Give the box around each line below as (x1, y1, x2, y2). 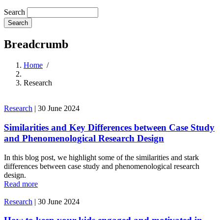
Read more (4, 179, 38, 188)
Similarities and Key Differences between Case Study (4, 122, 215, 133)
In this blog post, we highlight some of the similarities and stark (4, 153, 199, 162)
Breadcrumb (4, 38, 68, 51)
